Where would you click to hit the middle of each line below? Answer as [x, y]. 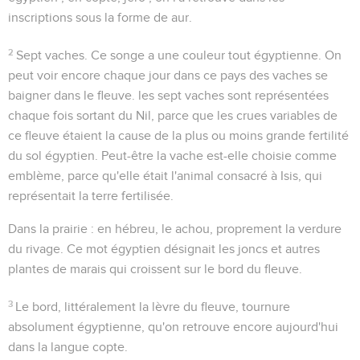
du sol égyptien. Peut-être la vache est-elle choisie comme [172, 155]
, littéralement [99, 307]
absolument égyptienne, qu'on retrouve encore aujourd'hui [173, 327]
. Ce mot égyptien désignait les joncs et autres [190, 249]
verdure [320, 229]
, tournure [263, 307]
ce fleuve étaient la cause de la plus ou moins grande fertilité [178, 135]
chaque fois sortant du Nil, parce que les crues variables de [173, 115]
